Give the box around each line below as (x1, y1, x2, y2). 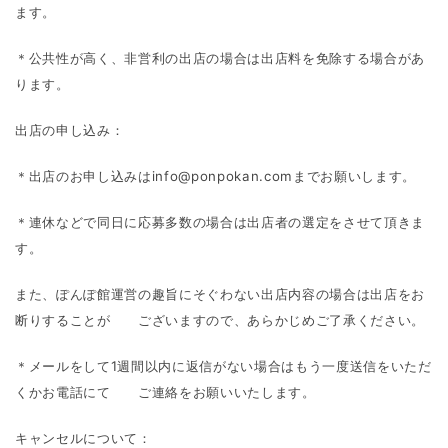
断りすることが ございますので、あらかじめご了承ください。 (15, 312, 425, 328)
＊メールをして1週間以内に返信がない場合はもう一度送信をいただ (15, 358, 432, 374)
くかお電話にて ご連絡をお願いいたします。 (15, 384, 316, 400)
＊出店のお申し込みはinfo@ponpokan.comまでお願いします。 (15, 168, 416, 184)
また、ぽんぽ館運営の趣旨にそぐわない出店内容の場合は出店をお (15, 286, 425, 302)
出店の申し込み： (15, 122, 125, 138)
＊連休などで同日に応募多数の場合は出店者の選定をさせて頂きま (15, 214, 425, 230)
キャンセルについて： (15, 430, 152, 446)
